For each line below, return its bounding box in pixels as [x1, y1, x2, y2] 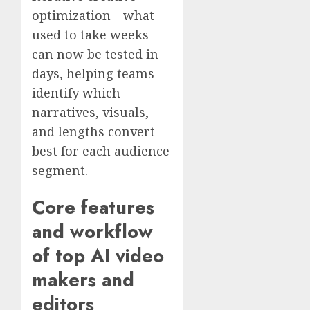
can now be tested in [32, 45, 158, 62]
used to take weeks [32, 26, 149, 43]
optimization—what [32, 6, 154, 24]
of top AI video [32, 242, 164, 270]
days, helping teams [32, 64, 154, 82]
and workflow [32, 218, 153, 246]
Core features [32, 194, 154, 221]
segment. [32, 161, 88, 179]
